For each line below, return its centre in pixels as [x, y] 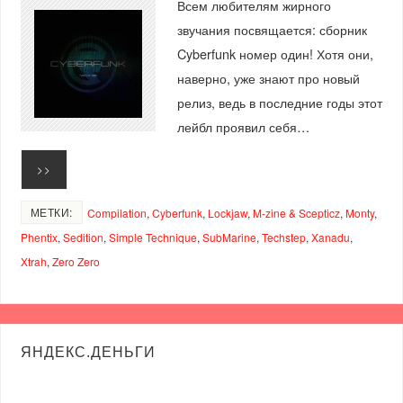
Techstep [283, 237]
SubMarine [229, 237]
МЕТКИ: [51, 211]
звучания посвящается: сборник [272, 30]
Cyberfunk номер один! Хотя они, [275, 54]
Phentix [39, 237]
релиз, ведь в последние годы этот [279, 103]
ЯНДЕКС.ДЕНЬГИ [88, 352]
